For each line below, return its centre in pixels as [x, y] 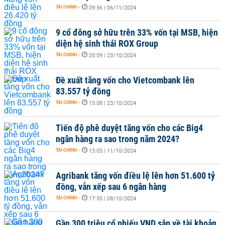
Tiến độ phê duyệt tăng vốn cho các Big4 [129, 128]
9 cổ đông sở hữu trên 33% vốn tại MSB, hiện [137, 32]
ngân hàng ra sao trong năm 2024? [118, 139]
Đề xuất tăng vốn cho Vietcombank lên [125, 80]
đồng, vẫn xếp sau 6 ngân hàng [111, 187]
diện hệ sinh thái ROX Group [107, 43]
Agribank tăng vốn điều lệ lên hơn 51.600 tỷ [135, 176]
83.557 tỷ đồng [83, 91]
